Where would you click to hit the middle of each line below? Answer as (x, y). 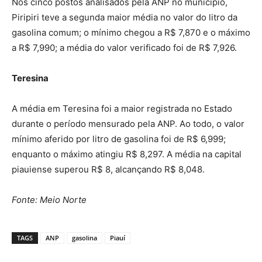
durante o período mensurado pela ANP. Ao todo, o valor (128, 124)
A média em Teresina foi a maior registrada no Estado (122, 109)
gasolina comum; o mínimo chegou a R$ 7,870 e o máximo (131, 33)
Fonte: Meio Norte (49, 200)
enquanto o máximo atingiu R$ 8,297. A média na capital (127, 154)
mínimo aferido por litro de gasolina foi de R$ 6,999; (119, 139)
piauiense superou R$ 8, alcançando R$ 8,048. (108, 170)
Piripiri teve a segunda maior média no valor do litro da (125, 18)
